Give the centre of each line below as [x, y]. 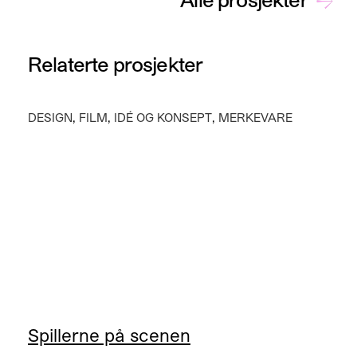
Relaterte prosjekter [116, 64]
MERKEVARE [255, 118]
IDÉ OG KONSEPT [163, 118]
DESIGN [50, 118]
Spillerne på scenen [109, 334]
